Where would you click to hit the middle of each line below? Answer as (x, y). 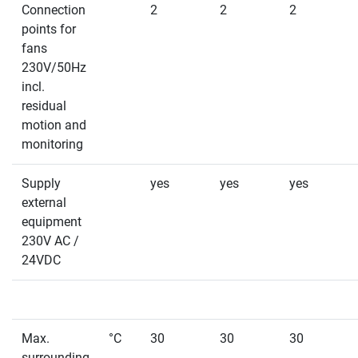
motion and (54, 125)
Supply (41, 184)
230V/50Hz (54, 68)
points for (49, 30)
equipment (52, 222)
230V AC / (50, 241)
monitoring (52, 145)
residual (44, 106)
